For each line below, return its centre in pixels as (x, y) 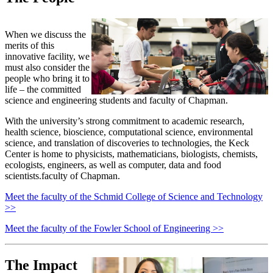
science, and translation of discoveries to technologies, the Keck (127, 143)
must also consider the (47, 67)
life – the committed (43, 89)
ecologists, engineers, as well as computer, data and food (113, 165)
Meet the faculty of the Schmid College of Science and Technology (134, 196)
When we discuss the (45, 34)
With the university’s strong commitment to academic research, (125, 121)
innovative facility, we (47, 56)
